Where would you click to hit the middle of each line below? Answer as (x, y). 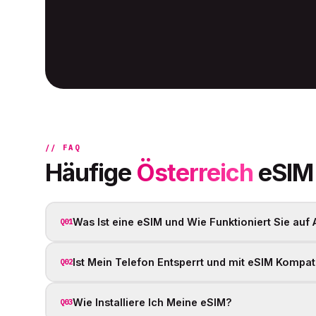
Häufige (91, 172)
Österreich (194, 172)
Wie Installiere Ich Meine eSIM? (152, 302)
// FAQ (63, 147)
